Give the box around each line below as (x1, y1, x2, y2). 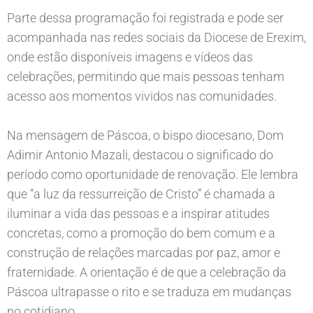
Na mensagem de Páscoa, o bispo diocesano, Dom (7, 128, 284, 143)
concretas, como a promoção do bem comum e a (7, 226, 275, 240)
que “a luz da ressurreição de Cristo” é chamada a (7, 187, 275, 201)
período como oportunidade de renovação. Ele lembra (7, 167, 298, 182)
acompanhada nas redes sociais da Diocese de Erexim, (7, 30, 306, 45)
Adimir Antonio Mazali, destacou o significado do (7, 147, 273, 162)
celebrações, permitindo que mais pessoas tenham (7, 69, 284, 84)
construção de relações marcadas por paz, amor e (7, 245, 280, 260)
